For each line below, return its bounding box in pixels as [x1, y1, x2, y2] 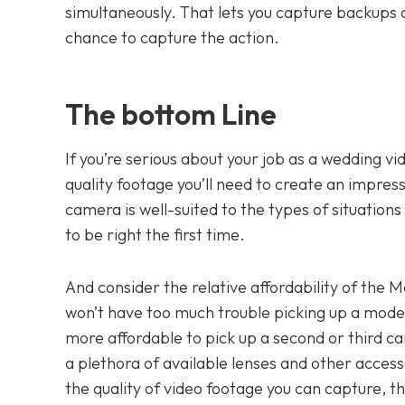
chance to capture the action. [65, 26, 279, 48]
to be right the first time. [65, 223, 245, 245]
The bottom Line [65, 95, 277, 132]
